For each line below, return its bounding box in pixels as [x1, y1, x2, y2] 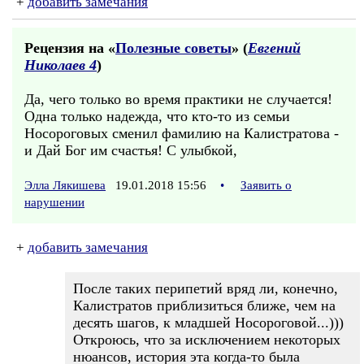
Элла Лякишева [24, 179, 106, 192]
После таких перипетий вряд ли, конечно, [73, 280, 338, 297]
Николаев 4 [24, 57, 97, 73]
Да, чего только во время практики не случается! [24, 91, 332, 107]
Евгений [248, 40, 301, 56]
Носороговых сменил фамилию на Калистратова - [24, 125, 339, 141]
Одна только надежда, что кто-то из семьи [24, 108, 290, 124]
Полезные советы [115, 40, 232, 56]
